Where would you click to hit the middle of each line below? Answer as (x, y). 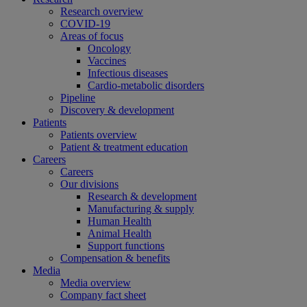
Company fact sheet (103, 295)
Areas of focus (92, 36)
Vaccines (107, 61)
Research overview (102, 12)
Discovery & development (117, 110)
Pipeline (78, 98)
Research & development (142, 197)
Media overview (96, 283)
